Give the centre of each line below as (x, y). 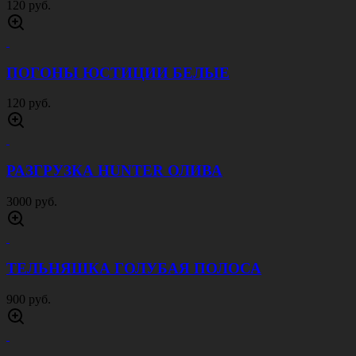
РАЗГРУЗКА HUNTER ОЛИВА (114, 171)
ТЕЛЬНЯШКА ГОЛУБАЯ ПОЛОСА (134, 269)
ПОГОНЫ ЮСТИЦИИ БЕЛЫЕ (118, 72)
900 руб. (29, 300)
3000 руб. (32, 201)
